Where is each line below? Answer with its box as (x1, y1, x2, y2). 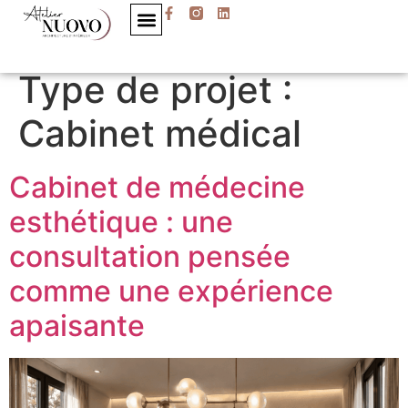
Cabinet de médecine (9, 169, 305, 205)
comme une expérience (9, 273, 333, 309)
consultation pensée (9, 239, 291, 274)
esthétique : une (9, 204, 233, 240)
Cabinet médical (18, 111, 301, 156)
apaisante (9, 308, 145, 343)
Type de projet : (18, 67, 292, 112)
